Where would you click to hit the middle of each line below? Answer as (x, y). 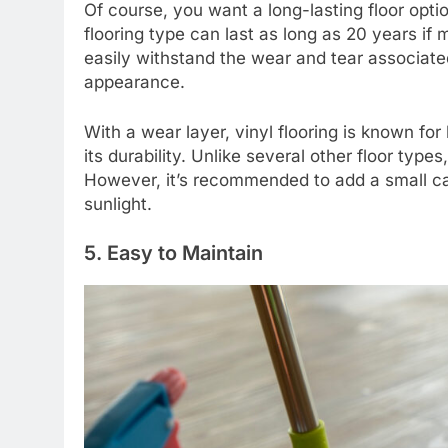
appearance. (134, 82)
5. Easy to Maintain (173, 253)
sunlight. (118, 203)
